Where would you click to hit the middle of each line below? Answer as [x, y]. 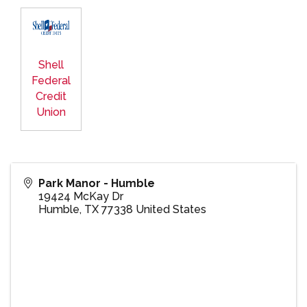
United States [171, 210]
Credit [51, 97]
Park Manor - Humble [97, 184]
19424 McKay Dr [81, 197]
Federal [51, 81]
